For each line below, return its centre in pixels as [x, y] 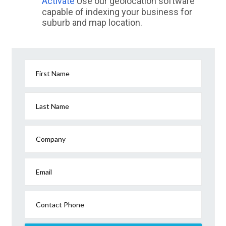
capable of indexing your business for [117, 12]
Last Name [52, 106]
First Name [53, 74]
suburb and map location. [92, 23]
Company [51, 139]
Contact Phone [60, 205]
